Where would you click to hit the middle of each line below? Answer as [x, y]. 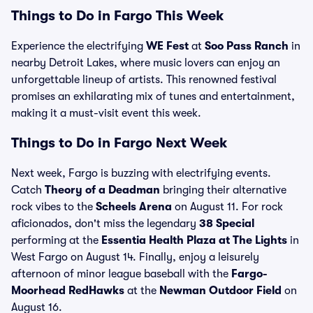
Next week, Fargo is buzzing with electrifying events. [141, 173]
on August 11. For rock [227, 207]
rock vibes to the [53, 207]
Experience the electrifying [79, 46]
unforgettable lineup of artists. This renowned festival [144, 80]
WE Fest [167, 46]
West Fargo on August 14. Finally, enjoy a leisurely [135, 257]
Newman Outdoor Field [220, 291]
